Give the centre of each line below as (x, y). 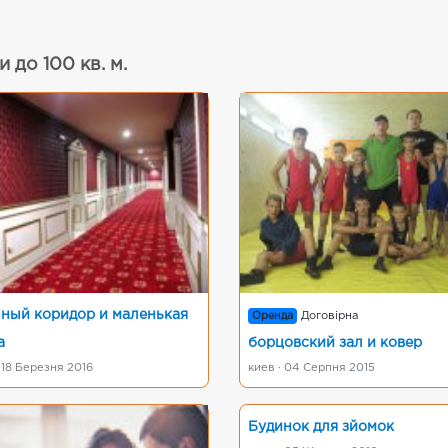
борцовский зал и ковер (335, 343)
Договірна (330, 316)
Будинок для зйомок (321, 427)
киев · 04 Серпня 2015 (311, 368)
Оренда (273, 316)
